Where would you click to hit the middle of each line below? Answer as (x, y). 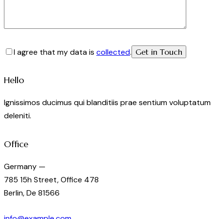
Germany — (25, 166)
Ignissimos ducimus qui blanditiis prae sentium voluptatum (107, 103)
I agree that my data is (55, 52)
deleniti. (18, 116)
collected (113, 52)
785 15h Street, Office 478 (51, 179)
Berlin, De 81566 (32, 193)
